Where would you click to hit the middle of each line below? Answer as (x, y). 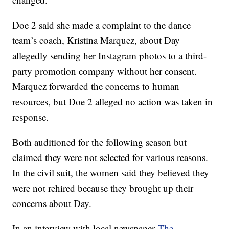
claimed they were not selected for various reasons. (110, 157)
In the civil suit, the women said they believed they (111, 173)
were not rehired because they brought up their (103, 188)
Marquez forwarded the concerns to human (96, 86)
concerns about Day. (54, 203)
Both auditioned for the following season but (100, 142)
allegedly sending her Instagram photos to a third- (110, 56)
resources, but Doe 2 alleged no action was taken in (113, 102)
